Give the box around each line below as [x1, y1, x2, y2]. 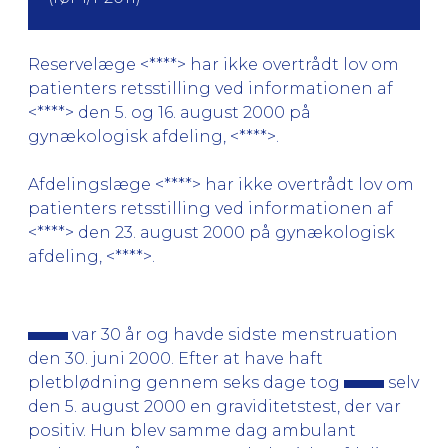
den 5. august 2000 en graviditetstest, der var [28, 396, 401, 416]
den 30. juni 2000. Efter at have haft [28, 348, 323, 368]
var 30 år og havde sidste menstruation [68, 324, 398, 344]
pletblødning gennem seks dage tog [28, 372, 344, 392]
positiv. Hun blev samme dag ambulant [28, 420, 356, 440]
